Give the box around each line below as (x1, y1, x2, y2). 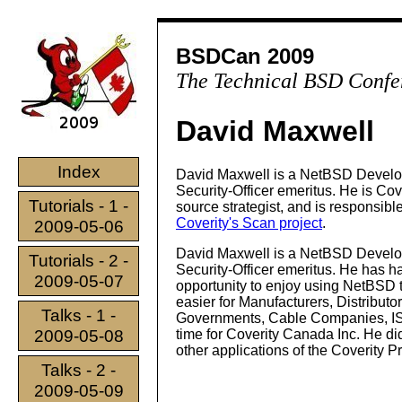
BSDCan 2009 (176, 44, 314, 68)
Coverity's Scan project (176, 215, 322, 232)
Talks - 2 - (41, 361, 116, 380)
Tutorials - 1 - (29, 197, 128, 215)
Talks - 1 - (41, 306, 116, 325)
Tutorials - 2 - (29, 251, 128, 270)
